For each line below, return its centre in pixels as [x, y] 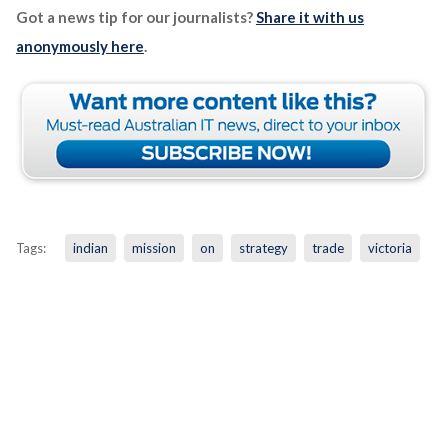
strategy [263, 247]
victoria [389, 247]
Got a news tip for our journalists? [135, 16]
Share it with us [309, 16]
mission [153, 247]
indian [90, 247]
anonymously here [79, 45]
